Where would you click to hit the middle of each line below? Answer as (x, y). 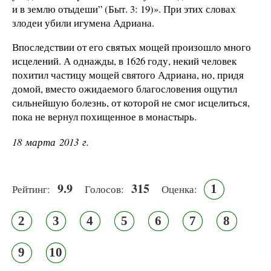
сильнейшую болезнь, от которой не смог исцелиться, (131, 102)
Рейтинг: (31, 189)
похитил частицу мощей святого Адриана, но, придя (128, 74)
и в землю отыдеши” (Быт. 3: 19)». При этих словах (124, 8)
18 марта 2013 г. (51, 142)
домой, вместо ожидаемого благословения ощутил (125, 88)
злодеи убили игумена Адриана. (83, 22)
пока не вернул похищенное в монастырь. (104, 116)
